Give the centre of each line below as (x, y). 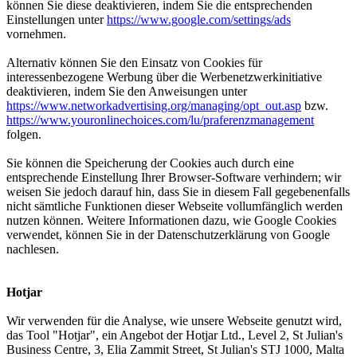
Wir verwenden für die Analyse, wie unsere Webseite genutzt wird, (174, 321)
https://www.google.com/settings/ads (199, 20)
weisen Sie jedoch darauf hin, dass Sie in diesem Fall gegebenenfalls (178, 192)
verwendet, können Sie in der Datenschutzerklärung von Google (168, 235)
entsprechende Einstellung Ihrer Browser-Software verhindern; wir (174, 177)
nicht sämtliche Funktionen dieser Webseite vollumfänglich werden (175, 206)
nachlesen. (33, 249)
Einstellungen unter (57, 20)
